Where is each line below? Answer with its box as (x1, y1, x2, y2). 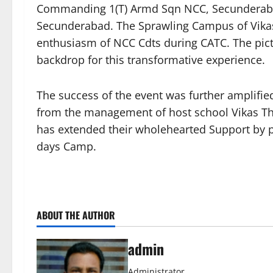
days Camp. (37, 139, 96, 154)
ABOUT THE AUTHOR (37, 208, 115, 222)
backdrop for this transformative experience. (37, 52, 265, 67)
